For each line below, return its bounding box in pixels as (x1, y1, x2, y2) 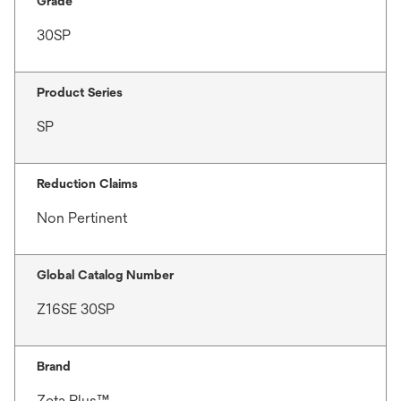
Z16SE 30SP (37, 300, 115, 318)
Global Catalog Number (37, 267, 174, 282)
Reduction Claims (37, 175, 138, 191)
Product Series (37, 84, 123, 99)
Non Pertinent (37, 209, 127, 226)
